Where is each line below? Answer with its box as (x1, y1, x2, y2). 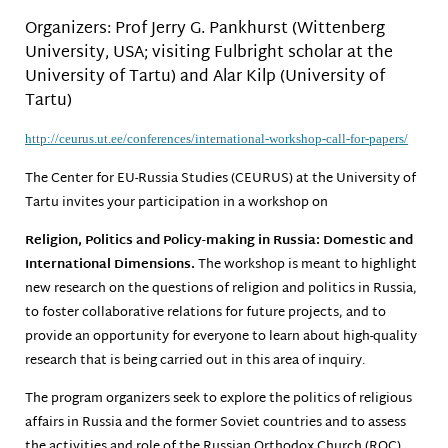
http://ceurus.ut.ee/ (25, 131, 127, 147)
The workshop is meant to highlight (198, 253, 417, 277)
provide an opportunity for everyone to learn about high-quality (25, 325, 417, 349)
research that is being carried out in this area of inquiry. (25, 349, 366, 373)
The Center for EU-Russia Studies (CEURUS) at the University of (25, 166, 416, 191)
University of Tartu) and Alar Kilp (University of (25, 62, 385, 92)
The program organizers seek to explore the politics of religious (25, 387, 412, 412)
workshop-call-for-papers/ (269, 131, 408, 147)
